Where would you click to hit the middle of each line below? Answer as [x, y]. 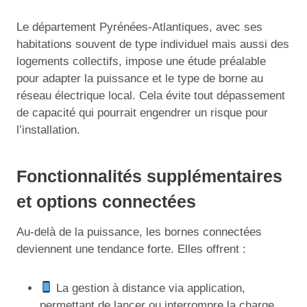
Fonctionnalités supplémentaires [149, 176]
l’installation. [48, 130]
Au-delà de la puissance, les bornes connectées [139, 232]
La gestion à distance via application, [149, 288]
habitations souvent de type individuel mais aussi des [153, 44]
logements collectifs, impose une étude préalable [141, 61]
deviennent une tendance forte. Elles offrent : [131, 249]
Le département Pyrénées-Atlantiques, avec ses [139, 27]
